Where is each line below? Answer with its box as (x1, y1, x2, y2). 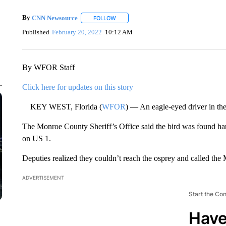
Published (22, 28, 49, 36)
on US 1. (22, 134, 51, 143)
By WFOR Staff (22, 63, 75, 72)
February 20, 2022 (52, 28, 102, 36)
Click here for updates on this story (22, 83, 133, 91)
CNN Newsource (31, 14, 78, 22)
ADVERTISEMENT (22, 175, 64, 181)
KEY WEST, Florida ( (22, 102, 102, 111)
